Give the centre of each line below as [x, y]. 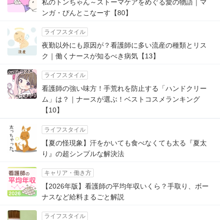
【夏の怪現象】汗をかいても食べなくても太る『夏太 [124, 143]
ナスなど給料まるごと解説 [83, 197]
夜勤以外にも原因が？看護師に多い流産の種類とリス [124, 45]
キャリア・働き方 [68, 173]
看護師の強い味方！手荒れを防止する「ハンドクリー [124, 88]
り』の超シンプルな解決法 [83, 154]
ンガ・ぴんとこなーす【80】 [87, 13]
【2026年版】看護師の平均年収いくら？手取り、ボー [125, 186]
